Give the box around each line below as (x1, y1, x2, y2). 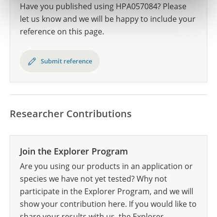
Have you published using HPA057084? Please (20, 1, 186, 12)
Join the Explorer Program (20, 145, 128, 157)
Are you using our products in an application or (20, 161, 193, 171)
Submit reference (41, 57, 92, 65)
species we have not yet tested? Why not (20, 173, 167, 184)
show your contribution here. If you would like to (20, 199, 197, 209)
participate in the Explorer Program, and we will (20, 186, 193, 197)
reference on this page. (20, 26, 104, 37)
